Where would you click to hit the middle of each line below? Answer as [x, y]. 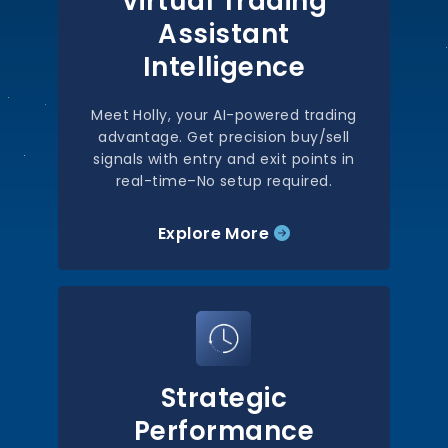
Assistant [224, 34]
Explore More [215, 233]
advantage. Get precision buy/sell [224, 137]
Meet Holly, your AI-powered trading [224, 115]
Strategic [224, 398]
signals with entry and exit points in [224, 159]
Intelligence [224, 67]
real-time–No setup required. [224, 181]
